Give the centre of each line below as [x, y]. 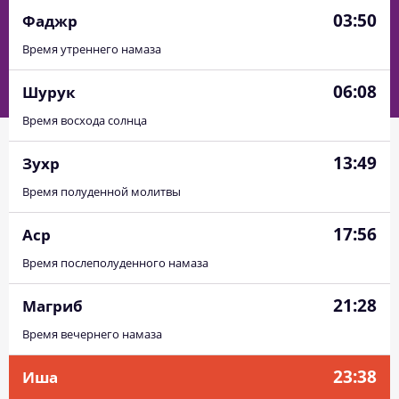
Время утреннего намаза [92, 49]
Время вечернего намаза [92, 334]
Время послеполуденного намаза [115, 263]
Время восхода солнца [85, 120]
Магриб [53, 305]
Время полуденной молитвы [102, 191]
